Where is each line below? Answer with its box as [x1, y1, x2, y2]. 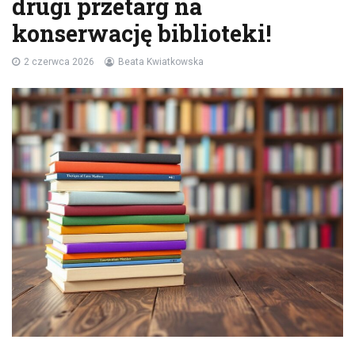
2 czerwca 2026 [24, 56, 94, 68]
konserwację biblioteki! [12, 18, 271, 49]
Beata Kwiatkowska [118, 56, 204, 68]
